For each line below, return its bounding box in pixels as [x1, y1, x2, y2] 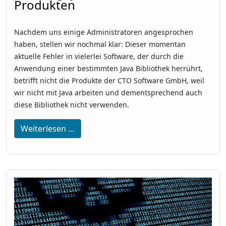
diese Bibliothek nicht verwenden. [14, 99, 131, 109]
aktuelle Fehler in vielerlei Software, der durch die [14, 51, 184, 61]
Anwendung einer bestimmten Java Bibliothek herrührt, [14, 63, 203, 73]
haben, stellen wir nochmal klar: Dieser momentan [14, 39, 186, 49]
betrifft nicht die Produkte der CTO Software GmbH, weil [14, 75, 204, 85]
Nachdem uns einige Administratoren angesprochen [14, 27, 193, 37]
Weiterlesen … [21, 123, 75, 134]
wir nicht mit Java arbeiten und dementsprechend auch [14, 87, 202, 97]
